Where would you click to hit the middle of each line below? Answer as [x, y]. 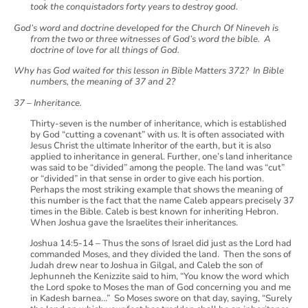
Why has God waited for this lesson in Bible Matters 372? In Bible [149, 71]
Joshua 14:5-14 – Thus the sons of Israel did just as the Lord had [161, 244]
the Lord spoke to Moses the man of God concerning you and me [161, 288]
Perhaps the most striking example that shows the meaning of [157, 189]
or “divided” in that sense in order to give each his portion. [147, 178]
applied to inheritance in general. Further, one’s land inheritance [161, 156]
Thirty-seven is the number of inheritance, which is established [158, 123]
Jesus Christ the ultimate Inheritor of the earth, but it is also [151, 145]
